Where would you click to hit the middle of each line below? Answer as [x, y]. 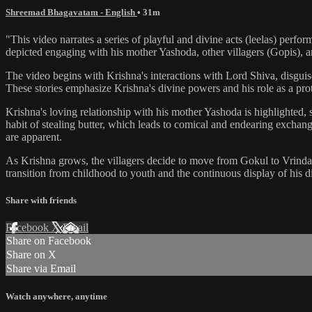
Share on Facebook [49, 241]
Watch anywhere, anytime [56, 297]
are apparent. [34, 136]
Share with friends [41, 201]
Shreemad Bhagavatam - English [71, 12]
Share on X [31, 255]
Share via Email [41, 269]
